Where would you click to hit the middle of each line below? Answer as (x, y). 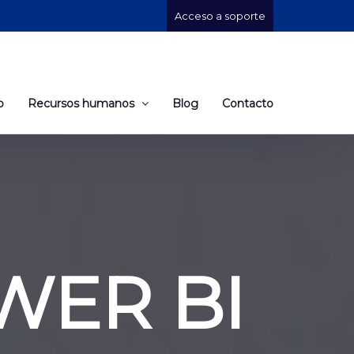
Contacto (248, 103)
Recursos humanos (83, 103)
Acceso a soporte (220, 16)
